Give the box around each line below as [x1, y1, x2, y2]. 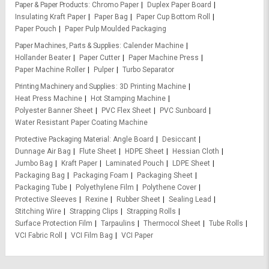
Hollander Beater [15, 53, 71, 62]
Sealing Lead [169, 195, 211, 204]
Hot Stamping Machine [91, 94, 166, 103]
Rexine [85, 195, 108, 204]
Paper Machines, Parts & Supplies [15, 41, 119, 50]
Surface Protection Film [15, 219, 92, 228]
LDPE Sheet [172, 159, 210, 168]
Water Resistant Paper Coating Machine [15, 118, 148, 127]
